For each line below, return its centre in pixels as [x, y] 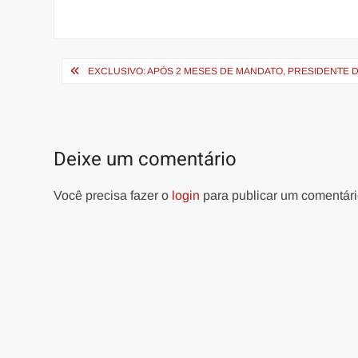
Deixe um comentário [145, 159]
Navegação [113, 70]
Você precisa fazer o [113, 195]
